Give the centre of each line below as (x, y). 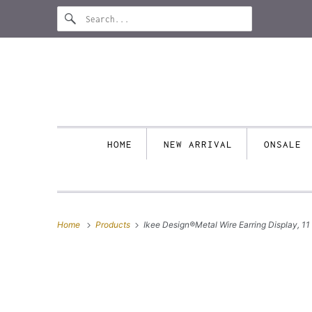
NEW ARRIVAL (198, 144)
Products (114, 225)
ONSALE (283, 144)
